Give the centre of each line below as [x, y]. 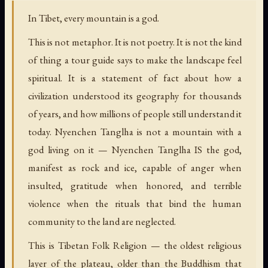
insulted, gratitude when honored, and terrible [135, 185]
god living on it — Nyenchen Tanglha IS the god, [135, 149]
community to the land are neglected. [102, 221]
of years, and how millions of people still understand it [135, 113]
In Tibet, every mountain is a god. [94, 18]
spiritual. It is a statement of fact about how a [135, 77]
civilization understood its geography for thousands [135, 95]
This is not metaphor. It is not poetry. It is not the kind [135, 42]
